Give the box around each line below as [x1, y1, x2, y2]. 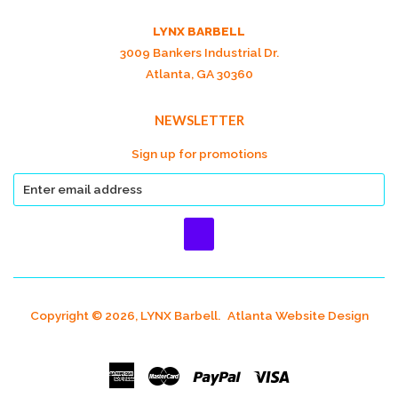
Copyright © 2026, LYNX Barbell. [29, 308, 223, 323]
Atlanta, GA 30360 [145, 66, 253, 81]
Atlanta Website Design [227, 308, 369, 323]
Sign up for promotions [131, 146, 267, 161]
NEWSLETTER [154, 111, 244, 128]
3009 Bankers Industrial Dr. [119, 44, 279, 60]
